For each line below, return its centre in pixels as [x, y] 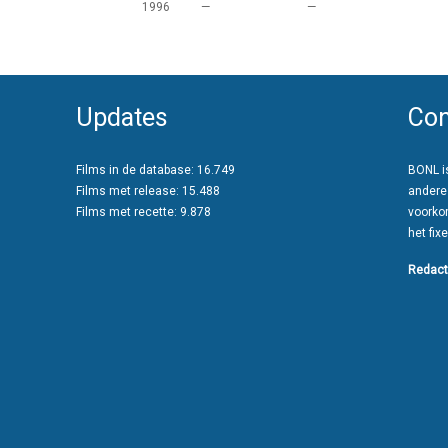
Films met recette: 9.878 [143, 212]
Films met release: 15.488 [148, 191]
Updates [122, 117]
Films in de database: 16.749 [155, 170]
